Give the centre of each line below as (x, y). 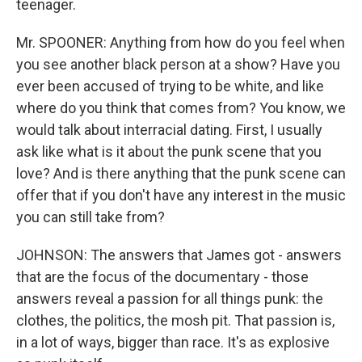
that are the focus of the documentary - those (162, 277)
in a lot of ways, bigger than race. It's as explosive (173, 342)
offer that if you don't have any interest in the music (181, 195)
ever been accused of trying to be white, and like (170, 86)
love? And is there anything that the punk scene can (181, 173)
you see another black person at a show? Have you (178, 64)
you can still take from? (90, 217)
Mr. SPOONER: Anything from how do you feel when (181, 42)
